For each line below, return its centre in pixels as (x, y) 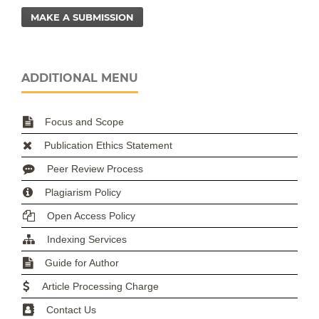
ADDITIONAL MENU (80, 78)
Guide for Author (82, 262)
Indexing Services (87, 239)
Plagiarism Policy (83, 192)
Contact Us (71, 309)
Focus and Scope (84, 121)
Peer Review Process (95, 168)
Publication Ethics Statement (108, 145)
